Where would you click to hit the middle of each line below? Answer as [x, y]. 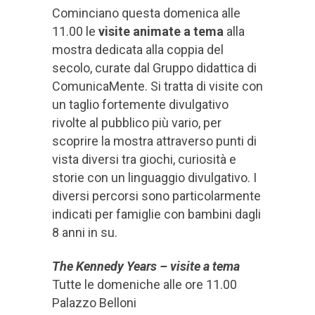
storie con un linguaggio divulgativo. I [154, 177]
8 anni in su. [85, 232]
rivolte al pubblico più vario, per [137, 122]
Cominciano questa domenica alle [146, 13]
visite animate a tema [161, 31]
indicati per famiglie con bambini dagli [156, 214]
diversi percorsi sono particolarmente [156, 195]
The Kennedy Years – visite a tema [146, 266]
